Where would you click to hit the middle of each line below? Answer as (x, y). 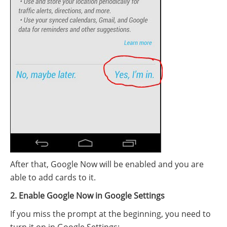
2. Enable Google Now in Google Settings (87, 196)
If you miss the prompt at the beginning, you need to (110, 214)
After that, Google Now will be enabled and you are (107, 164)
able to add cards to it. (53, 178)
